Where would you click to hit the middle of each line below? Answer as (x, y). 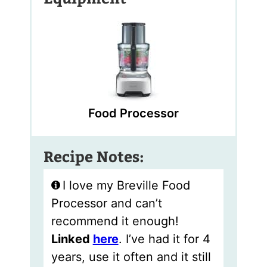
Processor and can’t (106, 204)
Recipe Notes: (94, 156)
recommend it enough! (115, 221)
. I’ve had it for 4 (164, 239)
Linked (72, 239)
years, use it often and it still (131, 257)
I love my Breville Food (126, 186)
